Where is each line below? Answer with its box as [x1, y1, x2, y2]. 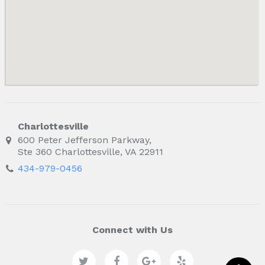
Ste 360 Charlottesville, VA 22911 [18, 146, 163, 158]
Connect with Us [92, 224, 173, 236]
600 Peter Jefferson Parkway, [18, 134, 151, 146]
